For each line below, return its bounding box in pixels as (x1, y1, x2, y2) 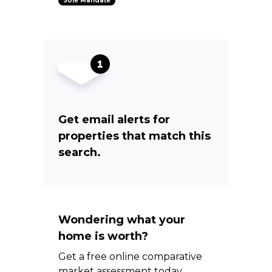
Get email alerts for (58, 112, 170, 126)
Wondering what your (58, 212, 185, 226)
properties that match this (58, 129, 211, 143)
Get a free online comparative (58, 250, 202, 262)
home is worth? (58, 229, 148, 243)
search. (58, 145, 101, 159)
